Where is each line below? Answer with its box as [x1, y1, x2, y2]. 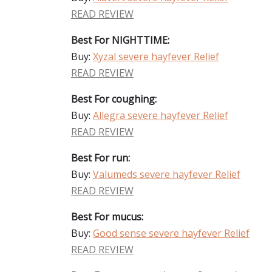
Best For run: [71, 151, 130, 165]
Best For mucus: [71, 210, 143, 223]
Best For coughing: [71, 92, 157, 106]
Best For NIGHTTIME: [71, 33, 169, 47]
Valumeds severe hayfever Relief [93, 168, 240, 181]
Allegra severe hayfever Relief [93, 109, 228, 122]
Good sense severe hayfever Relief [93, 226, 250, 240]
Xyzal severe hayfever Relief [93, 50, 219, 63]
